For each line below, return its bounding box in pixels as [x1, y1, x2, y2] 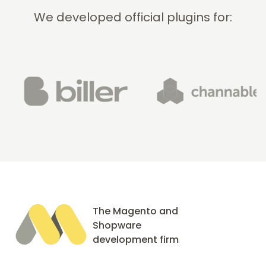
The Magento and [93, 204, 178, 218]
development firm [93, 233, 179, 247]
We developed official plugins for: [34, 9, 232, 26]
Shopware [93, 218, 141, 233]
